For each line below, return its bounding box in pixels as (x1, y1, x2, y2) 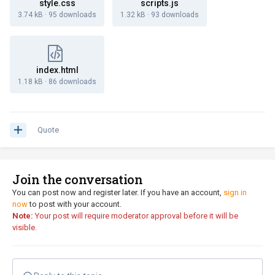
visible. (12, 223, 37, 233)
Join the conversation (12, 171, 143, 188)
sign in (223, 188, 247, 198)
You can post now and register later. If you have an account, (12, 188, 223, 198)
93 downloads (151, 10, 199, 20)
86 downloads (48, 77, 96, 87)
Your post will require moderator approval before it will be (33, 211, 238, 221)
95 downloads (48, 10, 96, 20)
